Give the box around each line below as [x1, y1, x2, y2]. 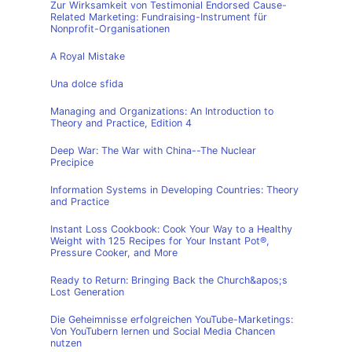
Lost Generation [50, 286, 124, 298]
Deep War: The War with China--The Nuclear [50, 145, 256, 156]
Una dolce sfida [50, 78, 123, 90]
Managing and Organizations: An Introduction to [50, 105, 273, 117]
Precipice [50, 156, 93, 168]
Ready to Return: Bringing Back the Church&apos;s [50, 274, 288, 286]
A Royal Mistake [50, 50, 125, 62]
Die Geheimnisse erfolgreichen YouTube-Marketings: [50, 313, 293, 325]
